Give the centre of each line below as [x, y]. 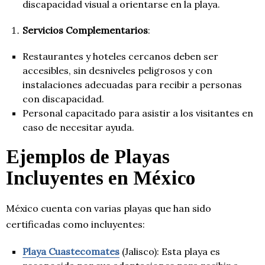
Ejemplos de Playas [88, 157]
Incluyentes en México [101, 178]
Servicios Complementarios [85, 30]
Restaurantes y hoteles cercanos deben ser [120, 56]
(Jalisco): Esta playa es [170, 252]
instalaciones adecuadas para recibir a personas [132, 85]
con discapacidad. [63, 99]
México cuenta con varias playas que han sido [109, 209]
